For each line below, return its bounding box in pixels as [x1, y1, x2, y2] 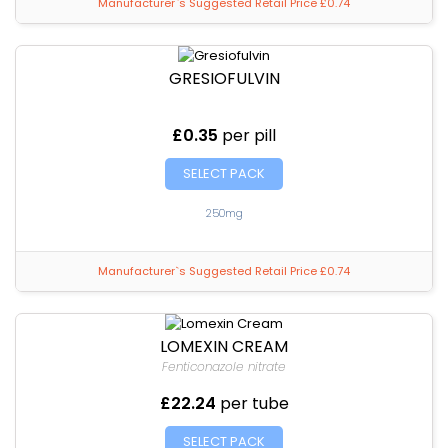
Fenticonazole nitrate [162, 358, 286, 375]
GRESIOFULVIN [168, 67, 280, 90]
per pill [222, 124, 276, 147]
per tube [219, 392, 289, 415]
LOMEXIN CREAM [160, 335, 288, 358]
